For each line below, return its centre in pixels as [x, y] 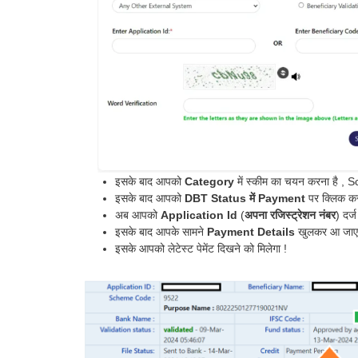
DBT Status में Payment [245, 198]
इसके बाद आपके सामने [161, 231]
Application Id [199, 215]
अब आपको [138, 215]
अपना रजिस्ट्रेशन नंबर [290, 215]
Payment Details [251, 231]
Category [209, 181]
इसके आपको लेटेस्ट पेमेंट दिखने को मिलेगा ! [201, 248]
